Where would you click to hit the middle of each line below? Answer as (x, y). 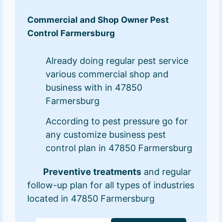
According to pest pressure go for (117, 121)
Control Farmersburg (71, 33)
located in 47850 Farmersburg (91, 199)
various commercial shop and (107, 74)
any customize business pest (106, 135)
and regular (166, 172)
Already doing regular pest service (117, 61)
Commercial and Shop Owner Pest (98, 20)
